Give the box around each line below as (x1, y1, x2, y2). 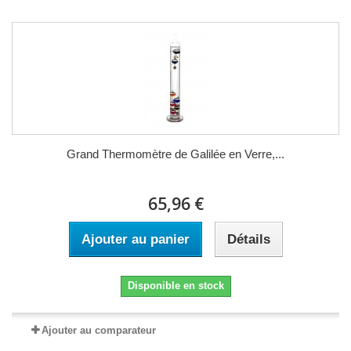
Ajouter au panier (81, 231, 190, 247)
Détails (226, 231, 270, 247)
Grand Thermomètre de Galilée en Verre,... (67, 147, 284, 161)
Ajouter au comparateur (42, 324, 156, 336)
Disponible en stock (127, 279, 224, 291)
